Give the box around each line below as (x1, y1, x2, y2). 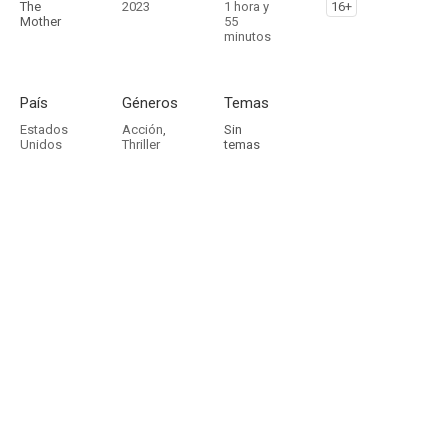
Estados (20, 122, 68, 137)
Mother (20, 14, 61, 29)
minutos (224, 29, 271, 44)
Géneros (122, 94, 178, 112)
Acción (122, 122, 163, 137)
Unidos (20, 137, 62, 152)
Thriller (122, 137, 160, 152)
